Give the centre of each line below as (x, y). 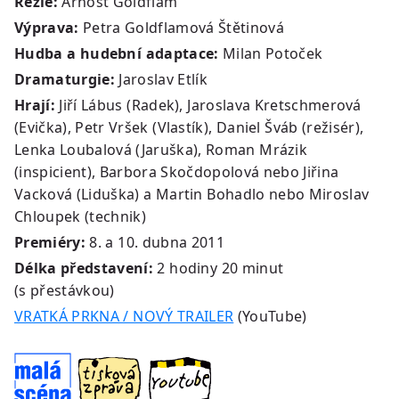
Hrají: (35, 105)
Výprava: (47, 27)
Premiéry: (50, 242)
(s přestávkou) (65, 290)
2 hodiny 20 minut (220, 268)
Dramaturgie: (65, 79)
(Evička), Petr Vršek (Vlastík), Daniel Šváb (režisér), (189, 127)
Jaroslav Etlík (161, 79)
